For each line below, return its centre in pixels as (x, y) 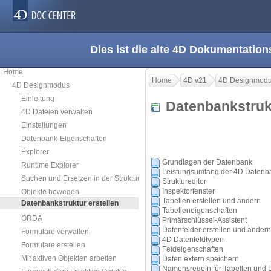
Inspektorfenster (188, 191)
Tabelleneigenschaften (200, 211)
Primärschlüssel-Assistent (204, 220)
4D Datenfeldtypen (193, 240)
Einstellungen (44, 125)
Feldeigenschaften (193, 250)
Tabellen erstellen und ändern (211, 201)
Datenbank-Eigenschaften (64, 139)
